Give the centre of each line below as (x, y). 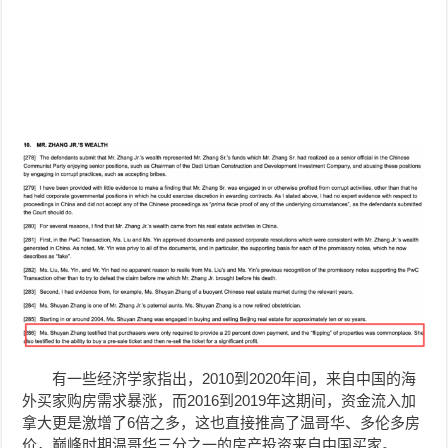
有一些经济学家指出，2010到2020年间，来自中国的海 (234, 378)
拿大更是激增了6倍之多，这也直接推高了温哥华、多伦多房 (221, 422)
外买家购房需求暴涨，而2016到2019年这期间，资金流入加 (219, 400)
